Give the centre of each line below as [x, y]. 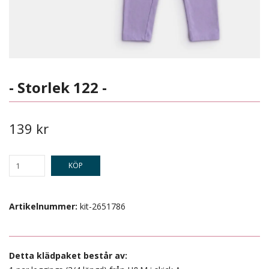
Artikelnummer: [43, 206]
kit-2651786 [103, 206]
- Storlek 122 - [58, 87]
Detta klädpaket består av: [68, 255]
